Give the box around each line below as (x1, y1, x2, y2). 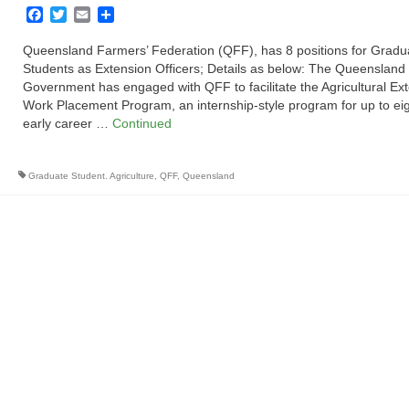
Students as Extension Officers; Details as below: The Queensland (22, 61, 405, 77)
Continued (111, 116, 172, 131)
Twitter (66, 6, 110, 23)
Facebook (42, 6, 108, 23)
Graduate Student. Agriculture (27, 171, 154, 182)
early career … (22, 116, 112, 131)
